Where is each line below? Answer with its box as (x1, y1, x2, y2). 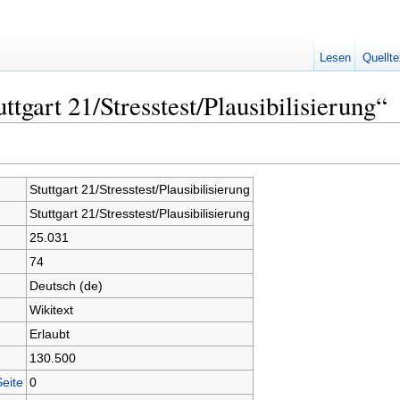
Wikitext (29, 302, 73, 317)
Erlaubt (29, 326, 70, 341)
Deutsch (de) (29, 278, 103, 293)
